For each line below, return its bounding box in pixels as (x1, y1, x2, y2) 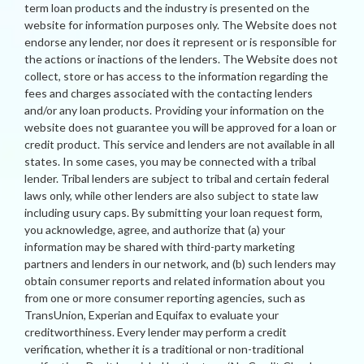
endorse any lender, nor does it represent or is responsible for (24, 35, 336, 50)
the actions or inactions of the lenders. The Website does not (24, 52, 338, 67)
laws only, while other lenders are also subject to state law (24, 188, 318, 203)
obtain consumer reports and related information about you (24, 274, 325, 288)
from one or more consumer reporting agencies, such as (24, 291, 305, 305)
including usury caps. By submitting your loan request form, (24, 206, 323, 220)
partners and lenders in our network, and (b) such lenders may (24, 257, 336, 271)
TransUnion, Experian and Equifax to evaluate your (24, 308, 279, 323)
